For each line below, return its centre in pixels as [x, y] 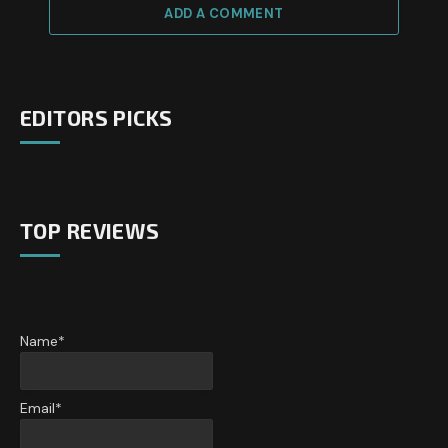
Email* [41, 408]
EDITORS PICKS [96, 117]
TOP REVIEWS [90, 230]
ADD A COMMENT [224, 13]
